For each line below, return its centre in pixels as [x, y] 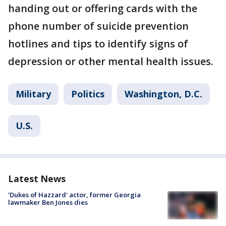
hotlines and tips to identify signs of [98, 43]
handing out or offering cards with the [103, 8]
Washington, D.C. [163, 94]
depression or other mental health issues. [111, 61]
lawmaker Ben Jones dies [48, 202]
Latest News [37, 178]
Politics [88, 94]
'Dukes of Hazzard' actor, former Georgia [74, 194]
